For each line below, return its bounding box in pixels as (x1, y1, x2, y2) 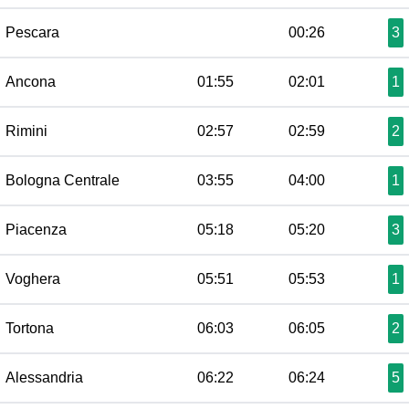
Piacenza (5, 222, 67, 237)
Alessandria (5, 370, 83, 385)
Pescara (5, 25, 59, 40)
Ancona (5, 74, 56, 89)
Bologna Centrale (5, 173, 120, 188)
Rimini (5, 123, 47, 139)
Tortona (5, 320, 54, 336)
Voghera (5, 271, 60, 287)
